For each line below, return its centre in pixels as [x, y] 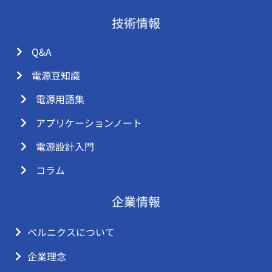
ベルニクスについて [71, 232]
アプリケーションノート [89, 122]
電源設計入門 [65, 146]
